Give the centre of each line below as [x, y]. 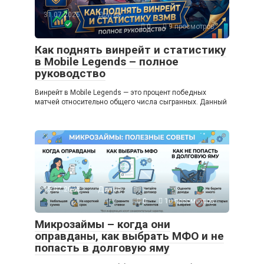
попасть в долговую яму [102, 247]
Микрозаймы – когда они [103, 224]
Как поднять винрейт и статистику [131, 49]
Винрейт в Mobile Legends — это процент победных [121, 92]
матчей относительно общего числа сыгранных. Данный [131, 102]
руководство [70, 73]
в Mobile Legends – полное [107, 61]
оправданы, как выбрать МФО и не [129, 236]
